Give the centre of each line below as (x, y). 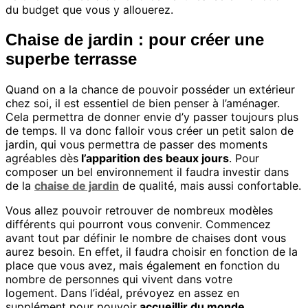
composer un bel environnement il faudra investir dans (147, 172)
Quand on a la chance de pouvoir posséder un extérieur (150, 89)
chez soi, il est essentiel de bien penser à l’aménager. (143, 103)
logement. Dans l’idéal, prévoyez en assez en (122, 293)
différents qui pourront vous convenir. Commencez (138, 224)
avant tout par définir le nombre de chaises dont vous (146, 238)
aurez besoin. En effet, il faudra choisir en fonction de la (152, 251)
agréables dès (42, 158)
